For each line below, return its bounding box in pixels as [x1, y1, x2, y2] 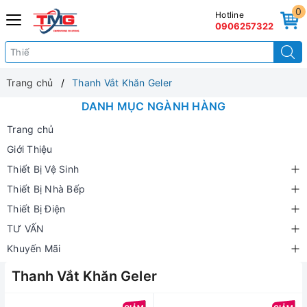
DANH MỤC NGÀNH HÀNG [81, 99, 226, 113]
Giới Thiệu [7, 143, 53, 155]
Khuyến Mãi [7, 243, 61, 254]
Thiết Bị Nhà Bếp [7, 183, 85, 195]
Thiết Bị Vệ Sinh [7, 163, 79, 175]
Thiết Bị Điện [7, 203, 66, 214]
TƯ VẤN [7, 223, 45, 234]
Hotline [215, 10, 244, 20]
